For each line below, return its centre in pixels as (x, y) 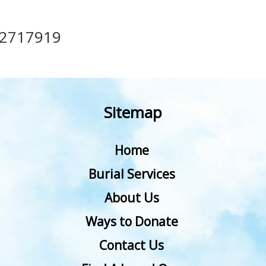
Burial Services (132, 174)
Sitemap (133, 112)
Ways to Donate (132, 221)
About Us (132, 197)
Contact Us (132, 245)
